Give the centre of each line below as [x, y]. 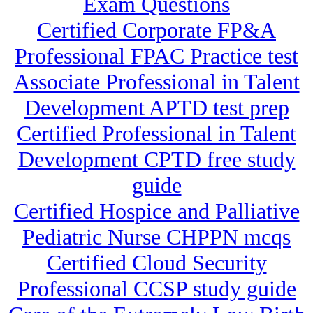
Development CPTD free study [156, 160]
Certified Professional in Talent [156, 134]
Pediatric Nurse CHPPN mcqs [156, 237]
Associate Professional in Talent [156, 82]
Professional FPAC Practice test [156, 56]
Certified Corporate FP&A [156, 30]
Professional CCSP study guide [156, 289]
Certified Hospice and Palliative [156, 211]
